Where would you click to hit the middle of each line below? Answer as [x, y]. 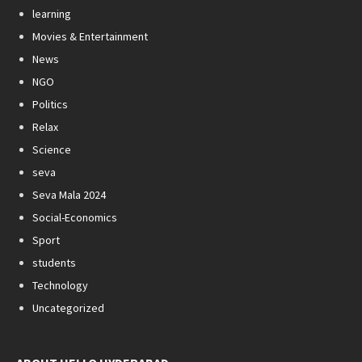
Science [52, 150]
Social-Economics [75, 218]
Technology [60, 286]
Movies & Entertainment [90, 37]
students [54, 263]
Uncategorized [68, 308]
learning [52, 14]
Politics [50, 105]
